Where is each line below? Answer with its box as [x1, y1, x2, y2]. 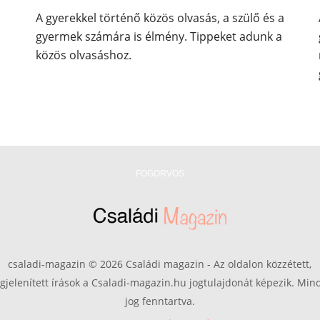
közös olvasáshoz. [35, 47, 131, 64]
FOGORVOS [135, 169, 184, 179]
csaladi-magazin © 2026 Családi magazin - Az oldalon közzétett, [8, 257, 312, 271]
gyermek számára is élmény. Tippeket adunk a [35, 29, 282, 45]
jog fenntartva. [124, 294, 195, 309]
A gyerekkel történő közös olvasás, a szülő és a [35, 10, 284, 26]
